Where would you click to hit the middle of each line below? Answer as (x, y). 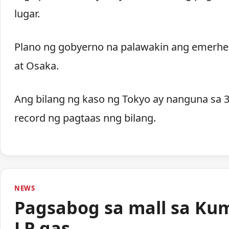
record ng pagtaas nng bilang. (85, 118)
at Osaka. (36, 65)
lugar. (27, 13)
